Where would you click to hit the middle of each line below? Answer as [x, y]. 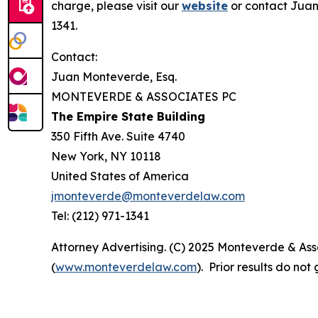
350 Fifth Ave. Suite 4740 [118, 137]
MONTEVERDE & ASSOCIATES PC [144, 97]
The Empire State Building [128, 117]
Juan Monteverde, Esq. [114, 77]
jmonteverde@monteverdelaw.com [148, 196]
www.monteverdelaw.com [126, 267]
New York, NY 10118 [106, 157]
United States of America [120, 176]
